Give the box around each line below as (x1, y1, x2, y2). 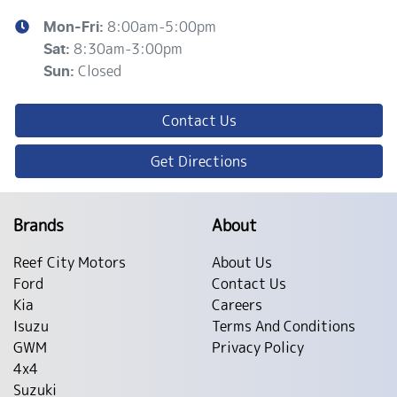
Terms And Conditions (212, 315, 355, 336)
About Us (212, 252, 272, 272)
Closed (78, 60, 121, 81)
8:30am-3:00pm (74, 38, 183, 58)
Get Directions (151, 151, 247, 171)
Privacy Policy (212, 337, 304, 357)
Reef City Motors (13, 252, 126, 272)
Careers (212, 294, 262, 315)
